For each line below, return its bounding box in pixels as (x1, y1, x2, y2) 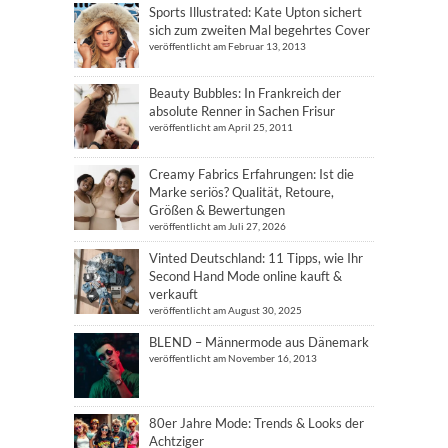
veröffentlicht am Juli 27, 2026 (149, 220, 286, 232)
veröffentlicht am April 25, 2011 (149, 121, 293, 133)
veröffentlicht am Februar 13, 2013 (149, 40, 306, 52)
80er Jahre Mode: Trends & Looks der (149, 415, 364, 431)
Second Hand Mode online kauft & (149, 268, 342, 284)
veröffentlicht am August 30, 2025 (149, 304, 302, 316)
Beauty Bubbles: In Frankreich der (149, 85, 341, 101)
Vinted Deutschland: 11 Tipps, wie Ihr (149, 250, 363, 266)
